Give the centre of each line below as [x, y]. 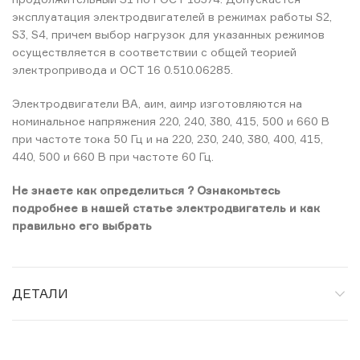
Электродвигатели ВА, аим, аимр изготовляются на [157, 103]
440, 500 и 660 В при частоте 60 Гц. [113, 156]
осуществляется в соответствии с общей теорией [154, 52]
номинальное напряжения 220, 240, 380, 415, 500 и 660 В [171, 121]
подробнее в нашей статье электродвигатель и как [166, 208]
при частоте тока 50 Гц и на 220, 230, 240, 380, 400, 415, [168, 139]
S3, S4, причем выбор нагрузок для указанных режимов [168, 34]
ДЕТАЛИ [40, 293]
